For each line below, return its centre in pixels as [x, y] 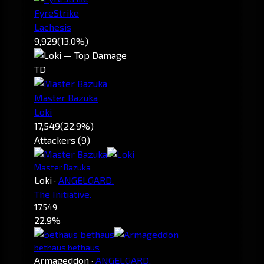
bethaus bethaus [67, 247]
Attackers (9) [62, 140]
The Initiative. [63, 194]
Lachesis [53, 27]
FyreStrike [57, 13]
